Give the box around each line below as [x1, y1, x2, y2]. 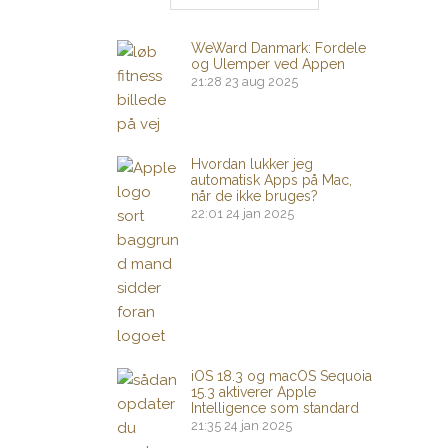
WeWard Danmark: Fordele [191, 40, 366, 56]
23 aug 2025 [225, 74, 298, 89]
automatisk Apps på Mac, [191, 172, 352, 188]
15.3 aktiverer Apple [191, 384, 316, 400]
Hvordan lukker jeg [191, 156, 313, 172]
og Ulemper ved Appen [191, 56, 345, 72]
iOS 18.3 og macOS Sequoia [191, 368, 372, 384]
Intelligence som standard [191, 400, 359, 416]
